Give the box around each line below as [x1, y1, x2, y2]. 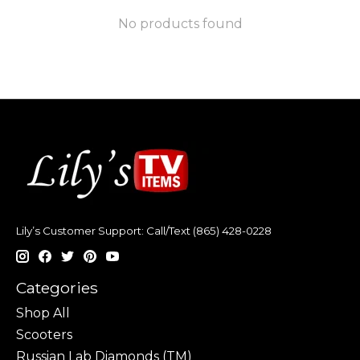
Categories [16, 278, 98, 298]
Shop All [16, 305, 70, 321]
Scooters [16, 327, 72, 343]
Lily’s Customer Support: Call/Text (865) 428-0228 [16, 223, 272, 237]
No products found [117, 15, 243, 31]
